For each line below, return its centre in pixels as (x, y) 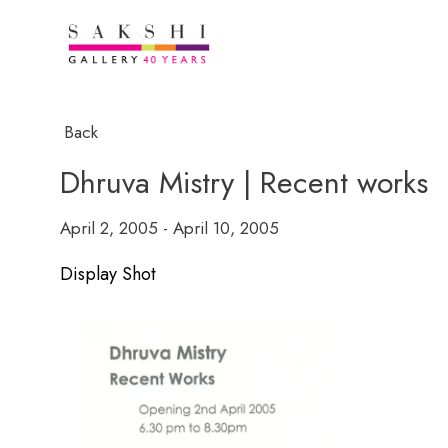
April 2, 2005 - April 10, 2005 (169, 228)
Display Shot (108, 274)
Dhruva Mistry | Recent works (244, 182)
